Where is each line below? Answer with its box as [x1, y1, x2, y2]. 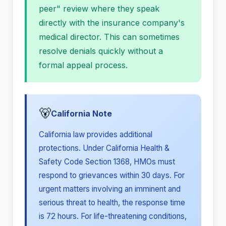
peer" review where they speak [39, 4, 159, 14]
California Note [51, 108, 112, 119]
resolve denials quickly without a [39, 46, 163, 56]
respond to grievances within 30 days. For [39, 171, 185, 181]
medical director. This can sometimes [39, 32, 180, 42]
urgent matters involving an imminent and [39, 184, 181, 194]
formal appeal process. [39, 60, 128, 71]
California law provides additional [39, 130, 152, 140]
